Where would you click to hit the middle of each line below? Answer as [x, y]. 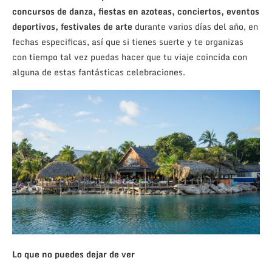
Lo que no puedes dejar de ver [73, 254]
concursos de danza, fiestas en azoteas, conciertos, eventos [136, 11]
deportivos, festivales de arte [72, 26]
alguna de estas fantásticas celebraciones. [99, 72]
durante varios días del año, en [195, 26]
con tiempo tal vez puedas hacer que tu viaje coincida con [130, 56]
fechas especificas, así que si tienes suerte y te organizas [128, 41]
